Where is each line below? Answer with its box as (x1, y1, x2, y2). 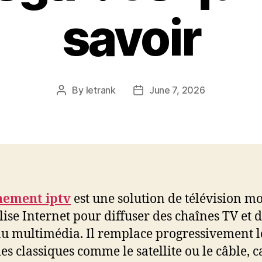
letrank (85, 84, 116, 96)
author (61, 99, 89, 112)
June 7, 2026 (149, 84, 205, 96)
